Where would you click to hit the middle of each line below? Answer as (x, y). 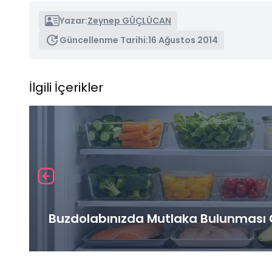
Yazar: (73, 20)
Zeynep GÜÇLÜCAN (129, 20)
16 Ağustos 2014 (183, 40)
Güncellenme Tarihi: (104, 40)
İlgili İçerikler (66, 87)
